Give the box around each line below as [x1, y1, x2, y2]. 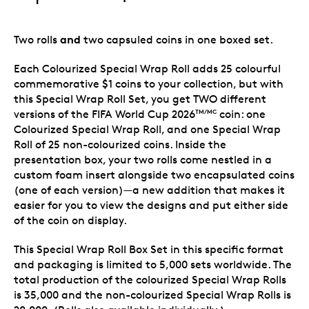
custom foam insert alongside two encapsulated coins [14, 168, 295, 181]
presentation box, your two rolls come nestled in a [14, 152, 272, 166]
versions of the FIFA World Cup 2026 [14, 107, 195, 121]
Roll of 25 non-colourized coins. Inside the [14, 137, 226, 151]
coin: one [217, 107, 266, 121]
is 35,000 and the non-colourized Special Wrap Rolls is [14, 288, 291, 301]
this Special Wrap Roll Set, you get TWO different [14, 92, 266, 106]
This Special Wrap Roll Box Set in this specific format [14, 242, 283, 256]
